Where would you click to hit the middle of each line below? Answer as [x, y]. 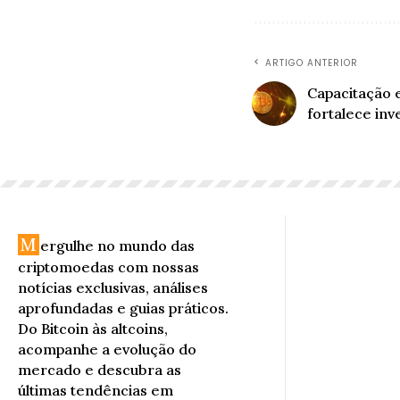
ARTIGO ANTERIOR [312, 62]
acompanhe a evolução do [107, 349]
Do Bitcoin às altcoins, [93, 328]
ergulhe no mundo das [117, 245]
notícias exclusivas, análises [113, 287]
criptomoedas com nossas [108, 267]
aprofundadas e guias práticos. [123, 308]
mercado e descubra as [100, 369]
